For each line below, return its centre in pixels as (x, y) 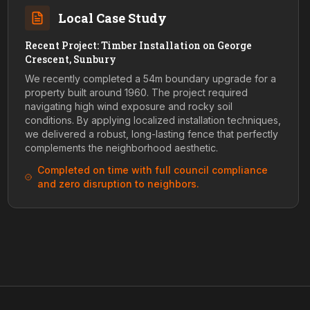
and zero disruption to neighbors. (118, 184)
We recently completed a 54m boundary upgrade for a (150, 79)
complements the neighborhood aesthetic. (121, 148)
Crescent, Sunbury (70, 59)
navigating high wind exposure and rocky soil (128, 106)
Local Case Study (112, 18)
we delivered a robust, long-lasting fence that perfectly (151, 134)
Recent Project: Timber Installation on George (138, 45)
